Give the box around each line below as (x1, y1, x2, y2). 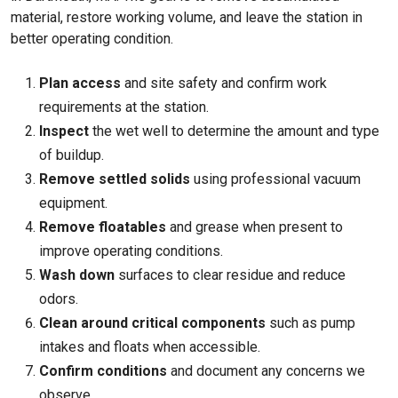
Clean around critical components (39, 314, 266, 331)
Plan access (39, 75, 121, 92)
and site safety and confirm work (121, 75, 327, 92)
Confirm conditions (39, 362, 167, 379)
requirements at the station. (39, 99, 209, 115)
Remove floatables (39, 219, 166, 235)
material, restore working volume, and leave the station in (11, 9, 362, 26)
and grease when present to (166, 219, 343, 235)
